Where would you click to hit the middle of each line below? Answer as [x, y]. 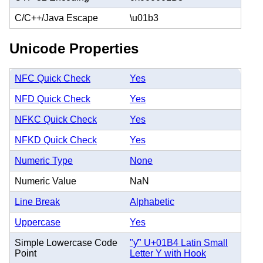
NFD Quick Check [53, 99]
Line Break [37, 202]
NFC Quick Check [53, 79]
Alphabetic [152, 202]
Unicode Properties [74, 48]
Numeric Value [45, 181]
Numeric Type [44, 161]
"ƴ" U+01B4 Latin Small [179, 243]
